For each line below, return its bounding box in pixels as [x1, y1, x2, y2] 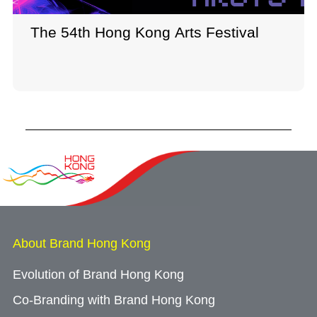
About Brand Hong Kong [13, 236, 151, 250]
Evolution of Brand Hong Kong [13, 267, 184, 282]
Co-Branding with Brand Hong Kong [13, 292, 215, 307]
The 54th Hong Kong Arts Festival [30, 23, 259, 40]
